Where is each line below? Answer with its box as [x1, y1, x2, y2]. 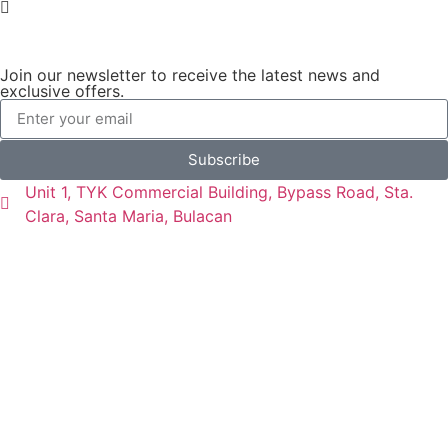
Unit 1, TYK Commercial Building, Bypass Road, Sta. [25, 181, 413, 202]
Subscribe [188, 150, 260, 170]
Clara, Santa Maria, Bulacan [25, 205, 232, 226]
